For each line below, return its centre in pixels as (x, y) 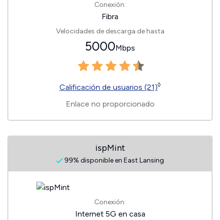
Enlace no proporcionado (110, 104)
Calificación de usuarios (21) (109, 87)
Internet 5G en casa (110, 214)
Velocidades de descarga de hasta (110, 31)
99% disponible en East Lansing (113, 160)
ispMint (110, 148)
